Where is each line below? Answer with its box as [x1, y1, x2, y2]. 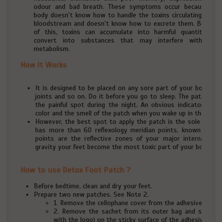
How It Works [21, 60, 67, 70]
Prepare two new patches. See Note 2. [34, 190, 149, 199]
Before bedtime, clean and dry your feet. [34, 182, 153, 190]
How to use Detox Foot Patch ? [21, 165, 131, 175]
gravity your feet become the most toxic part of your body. [35, 143, 212, 151]
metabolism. [34, 45, 70, 53]
